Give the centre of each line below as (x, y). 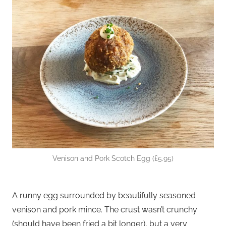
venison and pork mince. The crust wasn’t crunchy (105, 209)
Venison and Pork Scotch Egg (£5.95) (113, 158)
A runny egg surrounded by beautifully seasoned (104, 195)
